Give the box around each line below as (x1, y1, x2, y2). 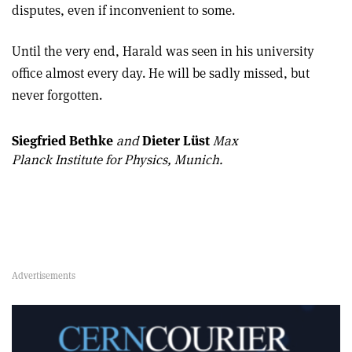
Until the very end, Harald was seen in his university (12, 42, 314, 60)
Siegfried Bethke (12, 131, 113, 149)
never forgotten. (12, 86, 102, 104)
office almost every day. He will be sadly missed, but (12, 64, 310, 82)
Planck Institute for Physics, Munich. (12, 150, 222, 168)
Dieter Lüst (142, 131, 210, 149)
